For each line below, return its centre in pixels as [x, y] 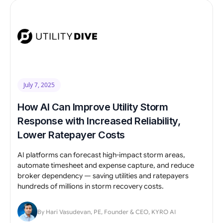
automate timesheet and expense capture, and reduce [106, 165]
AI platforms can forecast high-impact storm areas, [101, 155]
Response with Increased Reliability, [99, 121]
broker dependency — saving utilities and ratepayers [103, 175]
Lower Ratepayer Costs [71, 135]
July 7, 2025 [39, 85]
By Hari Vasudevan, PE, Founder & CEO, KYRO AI [107, 212]
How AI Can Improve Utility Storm [93, 107]
